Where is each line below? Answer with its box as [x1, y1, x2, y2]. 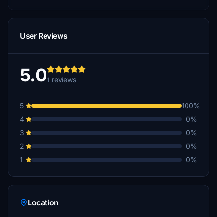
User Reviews [20, 31, 68, 41]
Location [28, 198, 59, 207]
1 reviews [47, 76, 76, 84]
